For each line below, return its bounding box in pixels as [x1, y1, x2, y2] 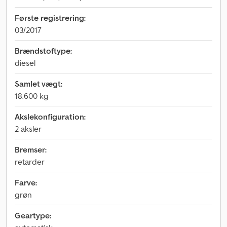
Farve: [15, 177, 37, 187]
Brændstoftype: [15, 46, 72, 56]
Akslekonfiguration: [15, 111, 86, 122]
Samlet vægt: [15, 79, 62, 89]
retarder [15, 157, 45, 167]
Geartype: [15, 210, 51, 220]
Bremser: [15, 144, 47, 155]
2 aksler [15, 124, 42, 134]
